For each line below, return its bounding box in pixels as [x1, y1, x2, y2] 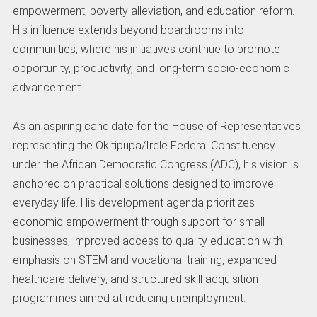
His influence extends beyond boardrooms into [12, 23, 244, 38]
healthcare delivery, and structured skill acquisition [12, 272, 258, 286]
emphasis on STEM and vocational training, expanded [12, 253, 277, 267]
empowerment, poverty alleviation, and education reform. [12, 4, 294, 18]
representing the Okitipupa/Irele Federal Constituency [12, 138, 275, 152]
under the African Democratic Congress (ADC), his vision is [12, 157, 299, 171]
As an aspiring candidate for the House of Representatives [12, 119, 301, 133]
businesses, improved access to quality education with [12, 234, 282, 248]
